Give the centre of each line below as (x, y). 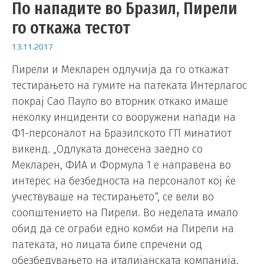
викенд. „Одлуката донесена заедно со (107, 149)
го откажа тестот (71, 27)
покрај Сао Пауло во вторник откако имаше (120, 102)
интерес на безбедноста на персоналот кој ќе (124, 181)
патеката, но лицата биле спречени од (107, 245)
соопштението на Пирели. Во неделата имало (125, 213)
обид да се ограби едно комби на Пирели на (123, 229)
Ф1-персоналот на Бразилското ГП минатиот (122, 133)
